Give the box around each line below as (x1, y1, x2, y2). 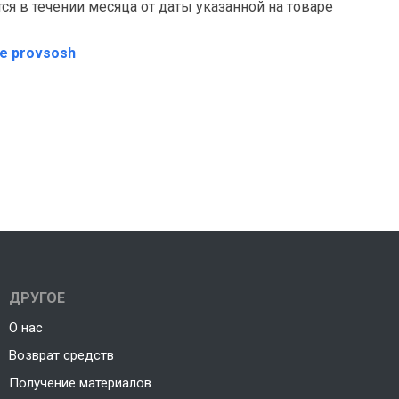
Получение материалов (8, 375, 151, 392)
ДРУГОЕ (8, 289, 65, 307)
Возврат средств (8, 347, 114, 364)
